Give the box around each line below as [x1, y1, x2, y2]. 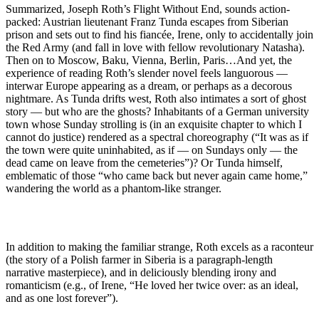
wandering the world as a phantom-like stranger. [6, 182, 221, 194]
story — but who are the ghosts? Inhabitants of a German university [6, 105, 309, 117]
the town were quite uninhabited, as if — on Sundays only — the [6, 144, 298, 156]
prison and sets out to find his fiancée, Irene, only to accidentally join [6, 28, 313, 41]
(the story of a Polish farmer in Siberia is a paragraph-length [6, 253, 273, 266]
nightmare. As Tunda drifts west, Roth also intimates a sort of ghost [6, 93, 306, 105]
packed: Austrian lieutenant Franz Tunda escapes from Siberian [6, 16, 288, 28]
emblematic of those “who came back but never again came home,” [6, 169, 308, 182]
